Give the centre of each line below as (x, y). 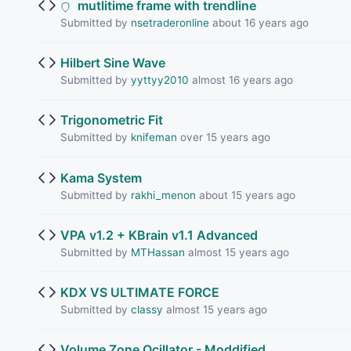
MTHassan (157, 252)
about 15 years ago (245, 195)
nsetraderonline (170, 23)
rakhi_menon (163, 195)
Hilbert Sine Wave (112, 63)
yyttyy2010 (159, 80)
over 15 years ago (223, 138)
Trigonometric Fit (111, 120)
